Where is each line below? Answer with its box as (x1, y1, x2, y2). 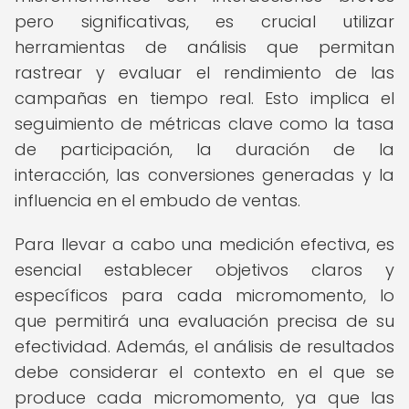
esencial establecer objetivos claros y (15, 258, 394, 281)
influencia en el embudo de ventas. (15, 189, 300, 212)
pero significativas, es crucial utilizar (15, 10, 394, 33)
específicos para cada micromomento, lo (15, 284, 394, 307)
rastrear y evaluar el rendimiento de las (15, 61, 394, 84)
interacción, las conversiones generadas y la (15, 163, 394, 186)
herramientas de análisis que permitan (15, 36, 394, 58)
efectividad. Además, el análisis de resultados (15, 335, 394, 358)
